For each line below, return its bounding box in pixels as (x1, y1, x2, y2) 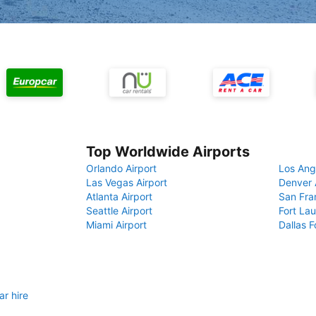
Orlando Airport (86, 162, 157, 174)
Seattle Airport (86, 205, 152, 217)
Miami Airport (86, 219, 147, 231)
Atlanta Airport (86, 190, 152, 202)
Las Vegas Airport (86, 176, 167, 188)
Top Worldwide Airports (86, 143, 250, 160)
